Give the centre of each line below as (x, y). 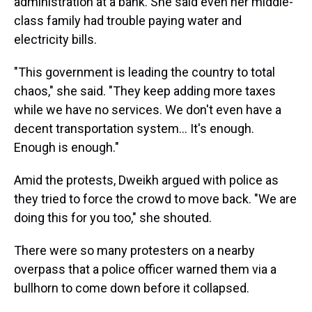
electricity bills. (55, 39)
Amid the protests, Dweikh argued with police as (146, 180)
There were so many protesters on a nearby (134, 250)
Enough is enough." (67, 147)
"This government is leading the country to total (145, 72)
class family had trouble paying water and (128, 21)
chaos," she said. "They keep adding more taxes (145, 91)
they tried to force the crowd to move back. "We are (155, 199)
